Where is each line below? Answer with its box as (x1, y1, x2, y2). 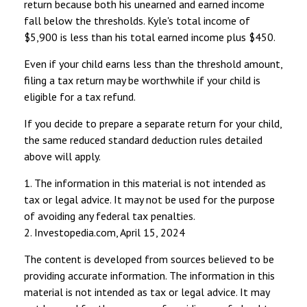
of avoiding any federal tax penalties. (24, 209, 195, 223)
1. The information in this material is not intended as (24, 176, 266, 191)
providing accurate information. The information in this (24, 269, 275, 283)
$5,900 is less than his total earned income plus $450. (24, 30, 275, 45)
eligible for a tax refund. (24, 90, 136, 104)
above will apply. (24, 149, 101, 164)
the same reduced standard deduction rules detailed (24, 133, 262, 147)
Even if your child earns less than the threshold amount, (24, 57, 282, 71)
